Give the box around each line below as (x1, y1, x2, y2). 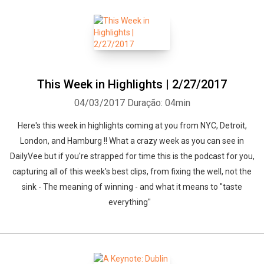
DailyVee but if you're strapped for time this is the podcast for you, (9, 151, 255, 161)
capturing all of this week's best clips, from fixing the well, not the (12, 167, 252, 176)
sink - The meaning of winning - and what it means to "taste (22, 182, 242, 192)
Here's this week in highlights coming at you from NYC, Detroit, (17, 121, 247, 130)
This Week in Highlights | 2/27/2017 (37, 77, 227, 91)
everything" (108, 197, 156, 207)
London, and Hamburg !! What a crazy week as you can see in (20, 136, 244, 146)
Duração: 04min (127, 97, 190, 108)
